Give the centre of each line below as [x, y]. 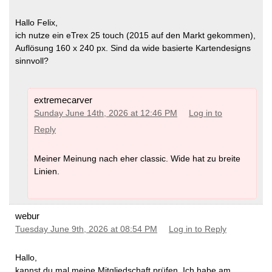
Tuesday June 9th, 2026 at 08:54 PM [86, 229]
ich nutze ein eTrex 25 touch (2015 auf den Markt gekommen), [135, 35]
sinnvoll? [32, 61]
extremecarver [63, 100]
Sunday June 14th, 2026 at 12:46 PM [106, 113]
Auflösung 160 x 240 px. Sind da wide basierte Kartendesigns [133, 48]
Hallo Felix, [36, 22]
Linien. [47, 171]
